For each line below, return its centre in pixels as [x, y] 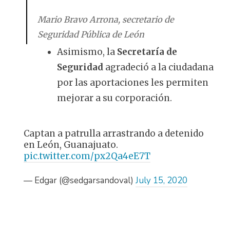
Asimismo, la [86, 52]
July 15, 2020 [161, 181]
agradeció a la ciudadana [159, 68]
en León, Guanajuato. [71, 145]
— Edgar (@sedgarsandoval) [79, 181]
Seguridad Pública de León [91, 35]
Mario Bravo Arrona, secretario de [106, 20]
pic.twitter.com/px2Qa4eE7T [87, 156]
